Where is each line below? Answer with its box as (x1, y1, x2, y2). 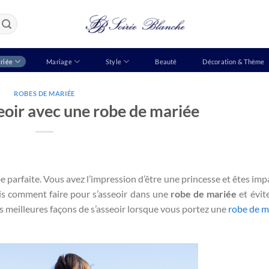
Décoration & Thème (202, 57, 265, 65)
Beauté (155, 57, 177, 65)
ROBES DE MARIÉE (14, 89, 75, 97)
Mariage (46, 57, 72, 65)
